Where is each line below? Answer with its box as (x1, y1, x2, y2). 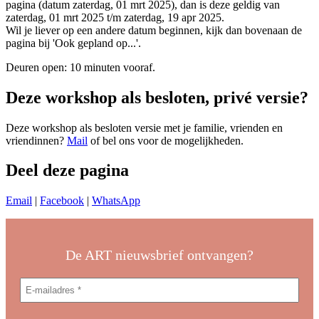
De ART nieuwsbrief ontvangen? (66, 247, 253, 263)
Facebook (40, 194, 84, 207)
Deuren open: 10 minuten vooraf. (6, 61, 155, 73)
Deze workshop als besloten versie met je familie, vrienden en (6, 121, 283, 134)
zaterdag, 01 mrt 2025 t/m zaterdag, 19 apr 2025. (6, 11, 224, 23)
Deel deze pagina (6, 161, 129, 180)
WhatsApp (92, 194, 140, 207)
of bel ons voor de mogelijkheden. (88, 134, 244, 147)
